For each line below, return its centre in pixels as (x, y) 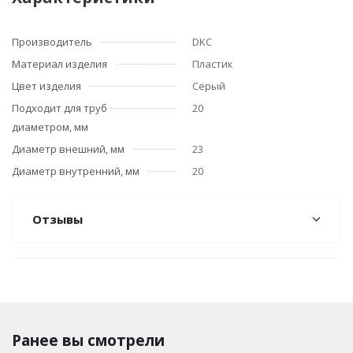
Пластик (213, 64)
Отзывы (58, 219)
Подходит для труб (59, 108)
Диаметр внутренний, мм (76, 171)
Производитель (52, 42)
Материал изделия (59, 64)
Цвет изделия (46, 86)
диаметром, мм (50, 127)
